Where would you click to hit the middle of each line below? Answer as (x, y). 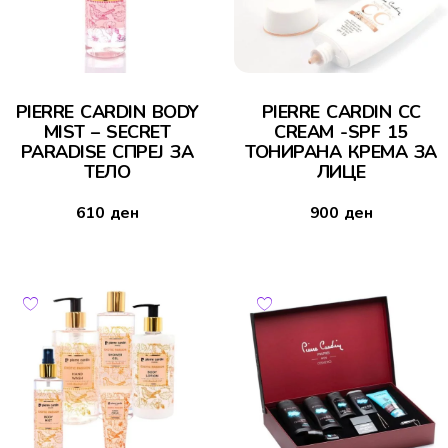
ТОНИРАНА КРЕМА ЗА (341, 152)
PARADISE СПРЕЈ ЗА (107, 152)
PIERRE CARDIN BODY (107, 112)
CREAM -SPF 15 (341, 132)
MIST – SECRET (107, 132)
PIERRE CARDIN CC (341, 112)
